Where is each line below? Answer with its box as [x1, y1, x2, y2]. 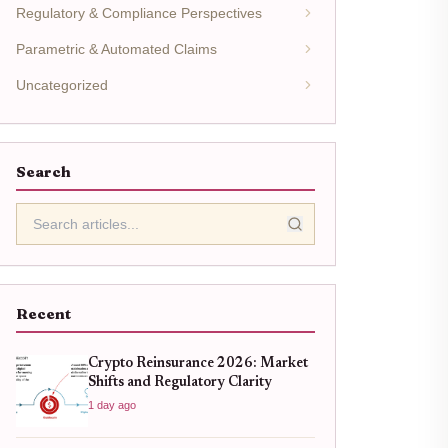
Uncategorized [15, 77, 108, 93]
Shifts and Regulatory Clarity [87, 376, 272, 390]
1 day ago [87, 399, 136, 411]
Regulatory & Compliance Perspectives [15, 5, 262, 21]
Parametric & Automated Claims [15, 41, 217, 57]
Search [15, 163, 71, 181]
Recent [15, 305, 71, 323]
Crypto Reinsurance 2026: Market [87, 357, 308, 371]
